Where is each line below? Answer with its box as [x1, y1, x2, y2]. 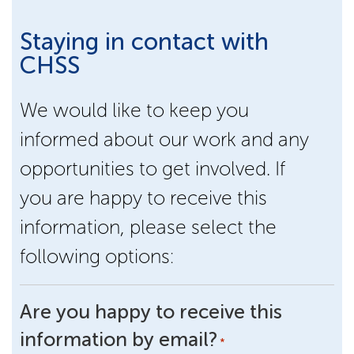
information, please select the [20, 214, 277, 239]
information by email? [20, 326, 217, 352]
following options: [20, 243, 174, 269]
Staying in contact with [20, 27, 269, 56]
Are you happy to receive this [20, 299, 282, 324]
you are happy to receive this [20, 185, 267, 210]
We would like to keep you [20, 97, 249, 122]
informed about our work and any [20, 126, 309, 152]
